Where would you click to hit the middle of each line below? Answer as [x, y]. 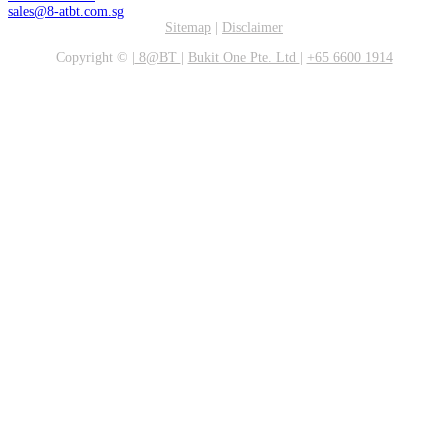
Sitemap [188, 28]
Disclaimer [252, 28]
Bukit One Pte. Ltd [243, 58]
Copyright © [93, 58]
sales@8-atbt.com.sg [66, 12]
